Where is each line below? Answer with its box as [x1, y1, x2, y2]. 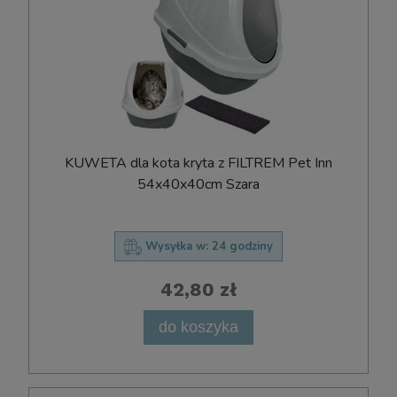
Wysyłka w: [145, 238, 208, 255]
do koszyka [159, 317, 238, 337]
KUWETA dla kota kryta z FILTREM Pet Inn [65, 153, 332, 174]
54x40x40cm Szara [137, 175, 260, 195]
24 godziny [212, 238, 273, 255]
